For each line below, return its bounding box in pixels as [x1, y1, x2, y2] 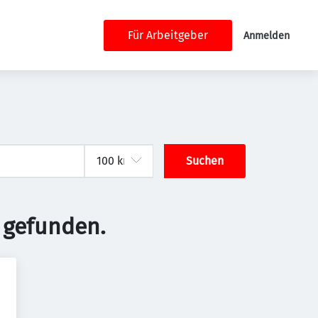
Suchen [186, 154, 224, 168]
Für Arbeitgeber [128, 28, 208, 42]
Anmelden [243, 29, 290, 42]
